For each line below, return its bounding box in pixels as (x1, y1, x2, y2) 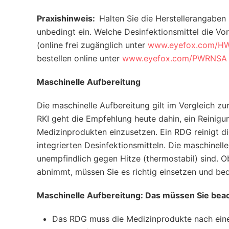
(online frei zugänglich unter (37, 40, 148, 50)
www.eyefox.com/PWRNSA (122, 53, 227, 63)
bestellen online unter (37, 53, 122, 63)
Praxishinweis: (37, 13, 95, 24)
